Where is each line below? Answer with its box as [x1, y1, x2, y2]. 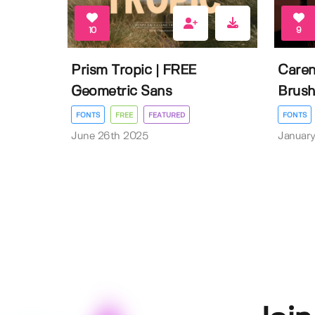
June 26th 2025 [71, 131, 148, 141]
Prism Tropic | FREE [71, 63, 196, 77]
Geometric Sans [71, 84, 172, 98]
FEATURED [148, 111, 185, 119]
